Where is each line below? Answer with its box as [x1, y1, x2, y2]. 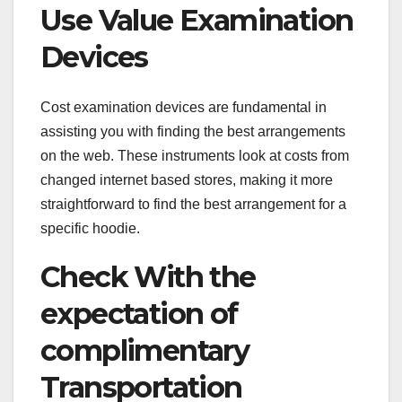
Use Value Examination [40, 2, 354, 38]
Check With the [40, 259, 256, 295]
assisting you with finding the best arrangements [40, 124, 345, 140]
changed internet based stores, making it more [40, 172, 333, 188]
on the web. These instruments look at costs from [40, 148, 349, 164]
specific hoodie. [40, 221, 140, 237]
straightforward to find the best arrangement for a [40, 197, 346, 213]
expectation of [40, 296, 238, 332]
